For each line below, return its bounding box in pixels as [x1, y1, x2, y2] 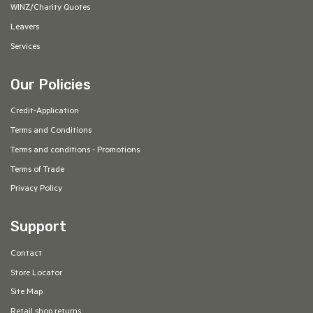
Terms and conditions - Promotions [10, 145, 140, 156]
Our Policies [10, 75, 91, 93]
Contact [10, 249, 42, 259]
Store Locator [10, 268, 62, 279]
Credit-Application [10, 107, 79, 117]
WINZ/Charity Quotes [10, 3, 90, 14]
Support [10, 218, 66, 235]
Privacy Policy [10, 184, 62, 195]
